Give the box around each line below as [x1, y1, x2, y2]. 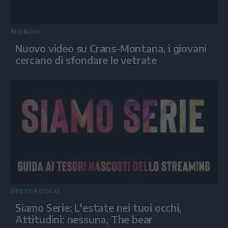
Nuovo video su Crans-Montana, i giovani [15, 41, 207, 54]
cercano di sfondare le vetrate [15, 53, 157, 66]
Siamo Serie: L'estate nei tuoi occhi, [15, 201, 182, 214]
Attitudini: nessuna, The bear [15, 212, 153, 225]
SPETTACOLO [10, 185, 60, 195]
